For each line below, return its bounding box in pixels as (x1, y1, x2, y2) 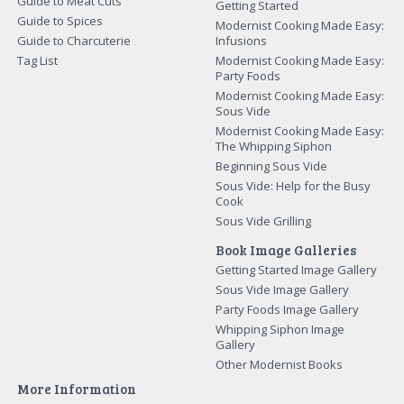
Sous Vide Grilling (216, 212, 311, 229)
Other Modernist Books (216, 355, 343, 372)
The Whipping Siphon (216, 137, 332, 154)
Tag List (17, 51, 59, 69)
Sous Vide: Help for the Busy (216, 177, 371, 194)
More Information (17, 379, 137, 398)
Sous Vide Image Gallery (216, 280, 349, 298)
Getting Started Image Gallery (216, 261, 377, 278)
